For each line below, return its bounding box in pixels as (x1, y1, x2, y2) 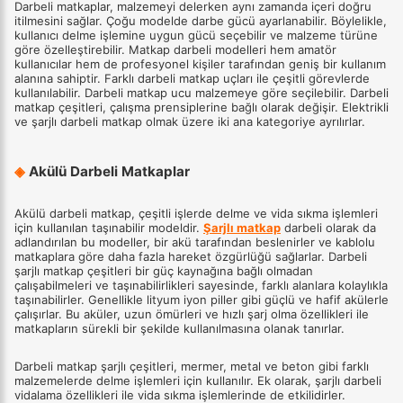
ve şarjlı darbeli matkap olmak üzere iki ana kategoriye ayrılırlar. (14, 113, 365, 129)
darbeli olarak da (281, 220, 376, 236)
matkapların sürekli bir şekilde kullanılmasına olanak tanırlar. (14, 321, 345, 336)
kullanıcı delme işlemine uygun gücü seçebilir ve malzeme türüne (14, 27, 378, 42)
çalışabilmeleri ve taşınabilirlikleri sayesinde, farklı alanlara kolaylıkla (14, 278, 388, 293)
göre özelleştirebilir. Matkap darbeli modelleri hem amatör (14, 41, 336, 57)
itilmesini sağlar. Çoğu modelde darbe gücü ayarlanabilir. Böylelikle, (14, 13, 387, 28)
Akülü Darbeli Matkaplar (25, 163, 190, 181)
